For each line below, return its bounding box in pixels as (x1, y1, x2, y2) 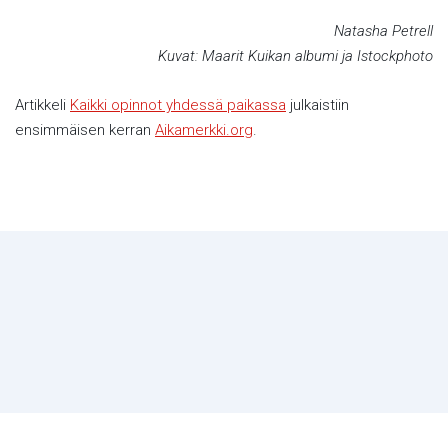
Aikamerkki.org (155, 121, 253, 139)
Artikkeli (15, 96, 70, 114)
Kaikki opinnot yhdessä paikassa (70, 96, 286, 114)
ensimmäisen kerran (15, 121, 155, 139)
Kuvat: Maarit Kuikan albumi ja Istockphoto (158, 47, 433, 65)
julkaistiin (286, 96, 349, 114)
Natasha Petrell (334, 22, 433, 40)
